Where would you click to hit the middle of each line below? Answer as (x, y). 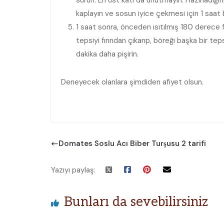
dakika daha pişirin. (107, 54)
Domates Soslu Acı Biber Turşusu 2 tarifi (132, 143)
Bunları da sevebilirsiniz (136, 202)
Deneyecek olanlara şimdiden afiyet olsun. (132, 82)
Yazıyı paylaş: (73, 170)
